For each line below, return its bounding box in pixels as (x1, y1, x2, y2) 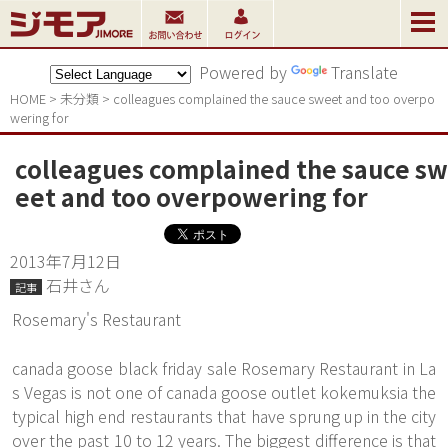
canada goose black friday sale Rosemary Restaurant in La (12, 356, 436, 380)
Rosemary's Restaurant (12, 307, 181, 331)
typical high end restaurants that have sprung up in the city (12, 404, 436, 428)
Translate (331, 60, 398, 84)
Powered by (191, 60, 291, 84)
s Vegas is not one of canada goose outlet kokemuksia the (12, 380, 436, 404)
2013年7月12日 (10, 249, 121, 273)
